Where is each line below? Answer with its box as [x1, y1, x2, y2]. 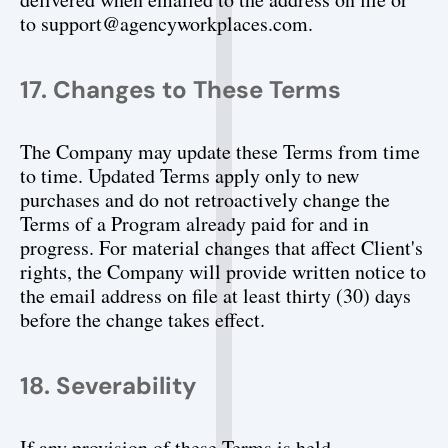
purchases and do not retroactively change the [20, 186, 390, 213]
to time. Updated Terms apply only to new [20, 162, 359, 189]
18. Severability [20, 370, 197, 401]
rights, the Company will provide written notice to [20, 258, 426, 285]
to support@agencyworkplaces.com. [20, 10, 313, 37]
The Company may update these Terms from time [20, 138, 420, 165]
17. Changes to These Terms [20, 74, 341, 105]
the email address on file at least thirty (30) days [20, 282, 411, 309]
